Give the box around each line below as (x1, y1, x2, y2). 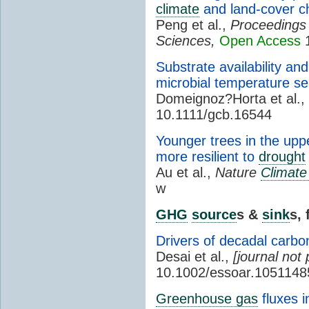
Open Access (219, 32, 301, 48)
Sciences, (156, 32, 215, 48)
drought (259, 148, 306, 164)
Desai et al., (156, 248, 233, 264)
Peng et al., (156, 17, 230, 32)
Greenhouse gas (156, 290, 258, 306)
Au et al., (156, 164, 215, 180)
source (192, 206, 237, 222)
